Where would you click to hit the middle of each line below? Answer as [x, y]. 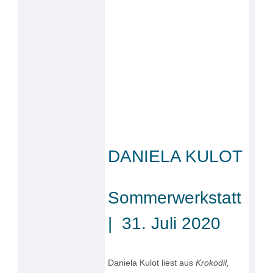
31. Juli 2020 [172, 223]
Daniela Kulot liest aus [152, 262]
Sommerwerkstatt [177, 197]
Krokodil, [213, 262]
